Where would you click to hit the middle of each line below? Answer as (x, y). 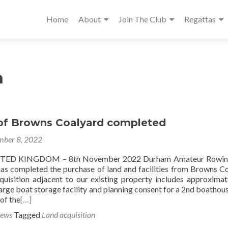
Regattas (200, 19)
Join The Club (142, 19)
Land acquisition (68, 215)
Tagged (28, 215)
